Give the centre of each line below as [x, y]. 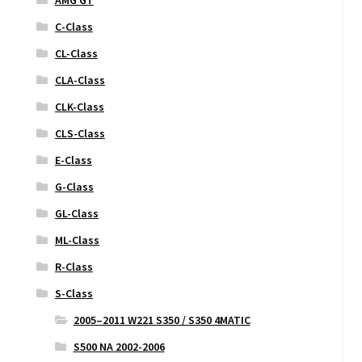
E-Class [73, 160]
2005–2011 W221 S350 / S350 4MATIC [162, 320]
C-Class [74, 26]
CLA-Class [80, 80]
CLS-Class [80, 133]
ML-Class [77, 240]
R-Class [74, 266]
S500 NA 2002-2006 [119, 346]
